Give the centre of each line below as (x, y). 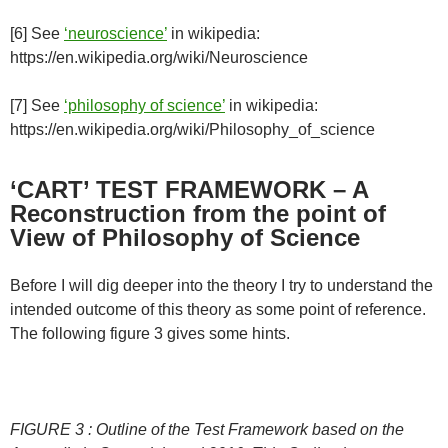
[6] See (37, 34)
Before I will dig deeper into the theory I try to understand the (221, 286)
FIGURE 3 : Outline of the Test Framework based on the (207, 430)
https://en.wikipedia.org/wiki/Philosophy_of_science (192, 130)
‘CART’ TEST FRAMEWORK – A (189, 190)
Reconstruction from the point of (198, 214)
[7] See (37, 106)
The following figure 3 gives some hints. (150, 334)
